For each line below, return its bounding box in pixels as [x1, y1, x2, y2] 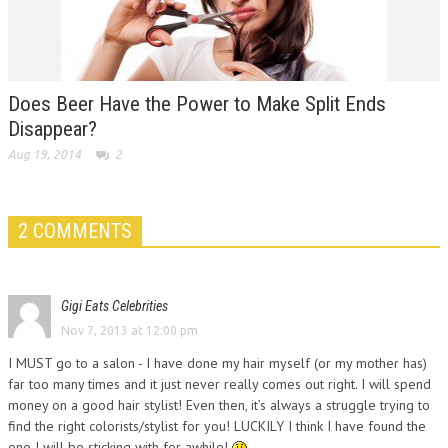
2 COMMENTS [18, 219, 132, 243]
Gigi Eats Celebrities [61, 298, 168, 314]
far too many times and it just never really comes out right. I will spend [8, 375, 431, 393]
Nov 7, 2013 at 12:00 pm [61, 324, 198, 337]
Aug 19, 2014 [8, 148, 81, 161]
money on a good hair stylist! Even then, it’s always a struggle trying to [8, 396, 430, 414]
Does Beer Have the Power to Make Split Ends [8, 92, 386, 116]
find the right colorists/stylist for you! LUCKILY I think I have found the [8, 417, 426, 435]
